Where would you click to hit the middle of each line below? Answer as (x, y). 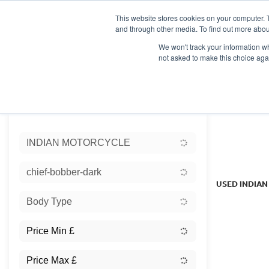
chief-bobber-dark (64, 172)
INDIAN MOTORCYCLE (78, 142)
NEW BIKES (152, 69)
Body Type (49, 201)
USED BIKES (206, 69)
